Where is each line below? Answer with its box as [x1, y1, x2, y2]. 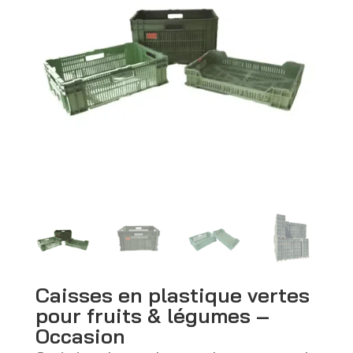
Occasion [35, 322, 125, 349]
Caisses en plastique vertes [35, 281, 310, 308]
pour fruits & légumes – [35, 302, 269, 329]
